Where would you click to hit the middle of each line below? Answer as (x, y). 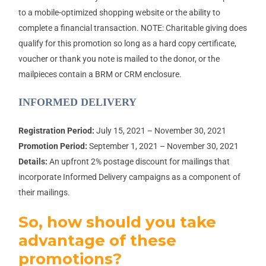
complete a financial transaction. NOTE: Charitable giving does (132, 28)
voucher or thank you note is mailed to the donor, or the (119, 59)
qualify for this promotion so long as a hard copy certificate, (127, 44)
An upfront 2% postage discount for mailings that (138, 162)
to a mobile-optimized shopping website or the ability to (119, 13)
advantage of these (97, 240)
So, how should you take (117, 222)
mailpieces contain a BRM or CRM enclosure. (100, 75)
